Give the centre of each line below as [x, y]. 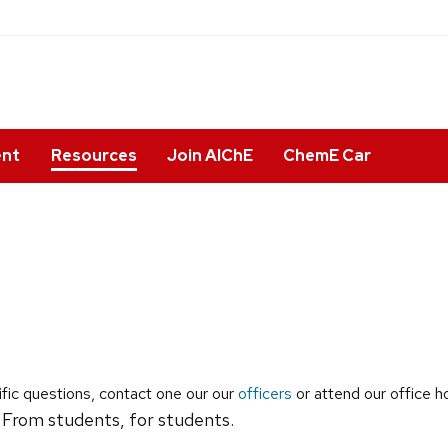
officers [265, 394]
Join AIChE [209, 155]
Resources [93, 155]
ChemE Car [327, 155]
